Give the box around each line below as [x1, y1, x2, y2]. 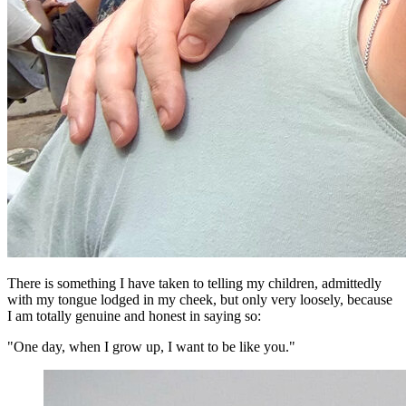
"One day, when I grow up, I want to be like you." [7, 339, 295, 355]
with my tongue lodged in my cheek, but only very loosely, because [7, 292, 392, 308]
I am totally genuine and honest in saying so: [7, 308, 261, 324]
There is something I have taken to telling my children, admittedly [7, 275, 382, 292]
